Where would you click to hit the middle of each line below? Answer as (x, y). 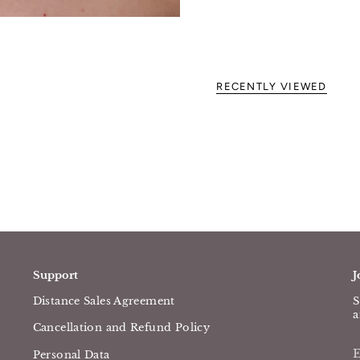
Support (55, 275)
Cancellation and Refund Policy (121, 328)
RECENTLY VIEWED (272, 86)
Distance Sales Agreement (104, 301)
